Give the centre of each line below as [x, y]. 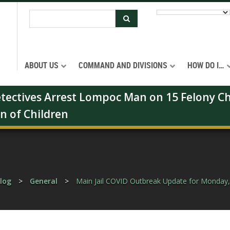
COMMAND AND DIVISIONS [123, 65]
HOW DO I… [206, 65]
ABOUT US [42, 65]
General [44, 181]
